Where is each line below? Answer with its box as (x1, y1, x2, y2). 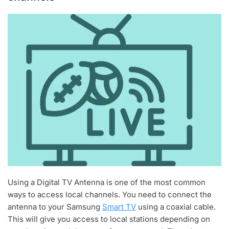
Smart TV (102, 202, 136, 212)
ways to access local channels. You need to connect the (8, 190, 212, 200)
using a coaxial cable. (136, 202, 216, 212)
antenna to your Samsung (8, 202, 102, 212)
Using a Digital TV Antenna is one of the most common (8, 177, 205, 188)
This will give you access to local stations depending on (8, 214, 210, 224)
